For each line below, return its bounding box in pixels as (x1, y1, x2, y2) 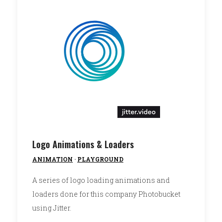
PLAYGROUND (77, 155, 123, 163)
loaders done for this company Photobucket (32, 189, 180, 199)
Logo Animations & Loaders (32, 137, 134, 151)
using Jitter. (32, 203, 71, 213)
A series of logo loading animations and (32, 175, 170, 185)
